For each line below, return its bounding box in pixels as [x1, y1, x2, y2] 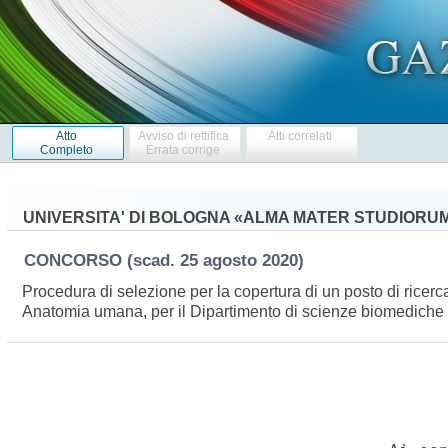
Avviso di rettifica [137, 128, 229, 143]
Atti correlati [268, 128, 333, 143]
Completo [39, 142, 93, 157]
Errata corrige [146, 142, 221, 157]
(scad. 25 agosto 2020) [126, 250, 314, 270]
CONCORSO [23, 250, 127, 270]
